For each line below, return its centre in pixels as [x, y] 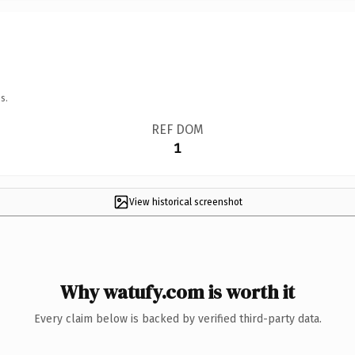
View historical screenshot [185, 202]
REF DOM [177, 129]
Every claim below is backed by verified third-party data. [177, 319]
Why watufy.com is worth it [177, 292]
